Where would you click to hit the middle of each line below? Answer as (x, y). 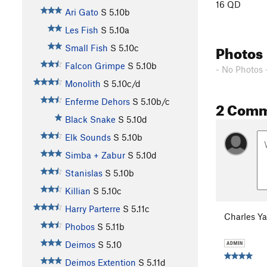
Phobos (80, 227)
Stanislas (83, 173)
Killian (77, 191)
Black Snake (90, 119)
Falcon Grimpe (95, 66)
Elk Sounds (88, 137)
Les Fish (81, 30)
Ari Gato (81, 12)
